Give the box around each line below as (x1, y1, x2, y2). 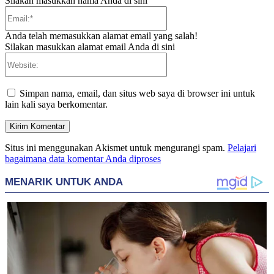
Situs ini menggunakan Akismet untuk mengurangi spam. (5, 143, 228, 154)
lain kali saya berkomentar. (5, 99, 108, 110)
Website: (166, 52, 199, 63)
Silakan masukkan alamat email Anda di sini (5, 42, 175, 53)
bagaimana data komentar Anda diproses (5, 154, 161, 165)
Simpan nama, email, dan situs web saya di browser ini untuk (20, 88, 255, 99)
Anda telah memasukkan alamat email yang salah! (5, 31, 198, 42)
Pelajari (228, 143, 256, 154)
